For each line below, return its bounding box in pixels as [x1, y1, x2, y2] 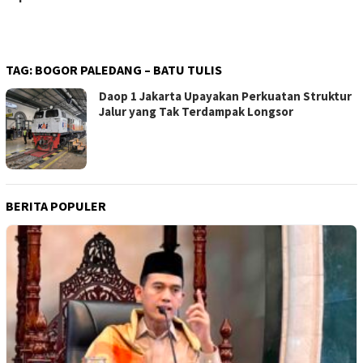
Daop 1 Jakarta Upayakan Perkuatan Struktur [99, 88, 352, 105]
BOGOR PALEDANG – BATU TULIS [35, 62, 222, 79]
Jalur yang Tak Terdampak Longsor [99, 104, 293, 120]
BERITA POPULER [6, 198, 106, 215]
